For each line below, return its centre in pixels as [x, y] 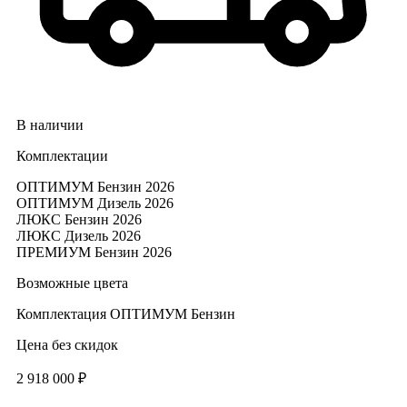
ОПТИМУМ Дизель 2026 [95, 203]
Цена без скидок [67, 345]
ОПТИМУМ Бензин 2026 [95, 187]
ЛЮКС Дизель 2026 [79, 236]
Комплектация [63, 314]
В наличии [50, 125]
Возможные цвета [72, 283]
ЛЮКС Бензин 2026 [79, 219]
